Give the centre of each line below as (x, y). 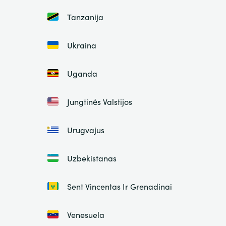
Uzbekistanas (92, 158)
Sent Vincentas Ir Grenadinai (119, 186)
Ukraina (81, 45)
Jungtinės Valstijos (99, 102)
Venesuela (86, 215)
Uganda (82, 73)
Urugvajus (86, 130)
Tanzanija (85, 17)
